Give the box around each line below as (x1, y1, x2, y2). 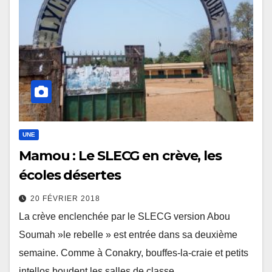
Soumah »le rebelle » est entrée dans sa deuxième (19, 229, 237, 240)
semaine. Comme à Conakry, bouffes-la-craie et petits (19, 247, 248, 258)
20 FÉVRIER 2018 (30, 194, 100, 203)
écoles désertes (19, 166, 121, 183)
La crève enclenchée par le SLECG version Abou (19, 211, 230, 222)
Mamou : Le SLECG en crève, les (19, 147, 222, 164)
